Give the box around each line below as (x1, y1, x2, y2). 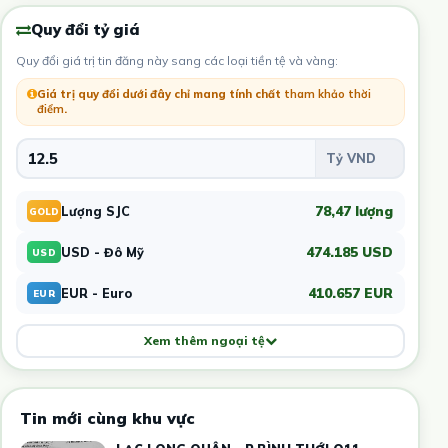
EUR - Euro (61, 284, 132, 301)
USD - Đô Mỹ (61, 243, 144, 260)
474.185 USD (306, 243, 393, 261)
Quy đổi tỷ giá (30, 19, 140, 39)
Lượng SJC (61, 202, 130, 219)
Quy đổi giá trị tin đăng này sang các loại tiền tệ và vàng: (15, 52, 338, 68)
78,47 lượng (315, 202, 393, 220)
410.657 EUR (308, 284, 393, 302)
